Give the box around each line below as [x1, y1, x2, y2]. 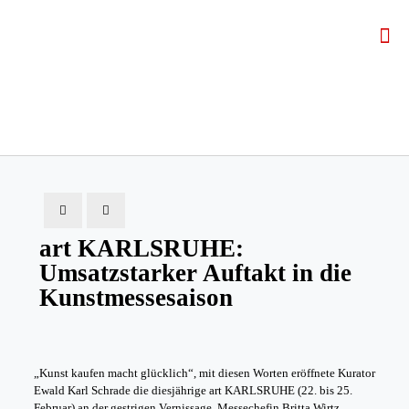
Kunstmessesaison [39, 284, 233, 311]
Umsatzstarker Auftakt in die [39, 259, 351, 287]
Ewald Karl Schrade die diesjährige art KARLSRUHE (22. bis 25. [33, 383, 352, 397]
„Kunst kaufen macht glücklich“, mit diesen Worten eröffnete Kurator [33, 366, 375, 380]
